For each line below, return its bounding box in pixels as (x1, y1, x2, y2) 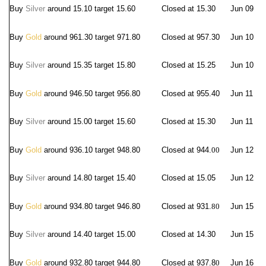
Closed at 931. (161, 202, 211, 211)
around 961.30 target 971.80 (42, 33, 140, 42)
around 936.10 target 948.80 (42, 145, 140, 154)
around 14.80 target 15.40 (45, 173, 135, 182)
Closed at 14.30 (161, 230, 216, 239)
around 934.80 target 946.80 (42, 202, 140, 211)
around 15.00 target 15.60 (45, 117, 135, 126)
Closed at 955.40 (161, 89, 220, 98)
